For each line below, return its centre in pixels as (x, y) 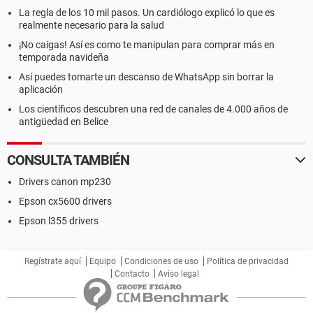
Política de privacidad (248, 261)
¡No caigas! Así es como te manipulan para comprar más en (147, 45)
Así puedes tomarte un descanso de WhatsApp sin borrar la (146, 77)
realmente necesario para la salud (92, 25)
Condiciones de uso (161, 261)
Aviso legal (179, 274)
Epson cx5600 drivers (65, 201)
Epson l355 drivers (59, 221)
